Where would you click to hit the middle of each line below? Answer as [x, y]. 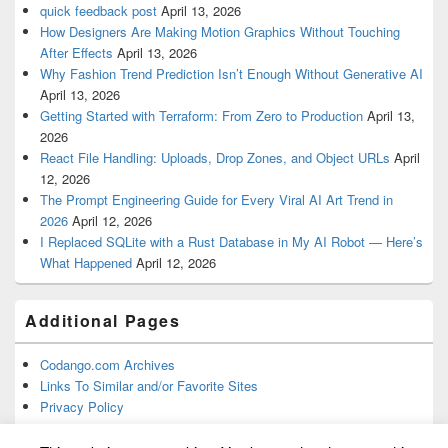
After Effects [76, 52]
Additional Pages [103, 320]
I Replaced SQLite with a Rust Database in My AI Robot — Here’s [231, 241]
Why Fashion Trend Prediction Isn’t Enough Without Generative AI [231, 73]
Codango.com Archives [107, 364]
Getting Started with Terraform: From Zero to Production [201, 115]
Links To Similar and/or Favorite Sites [149, 385]
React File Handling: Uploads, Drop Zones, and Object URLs [215, 157]
